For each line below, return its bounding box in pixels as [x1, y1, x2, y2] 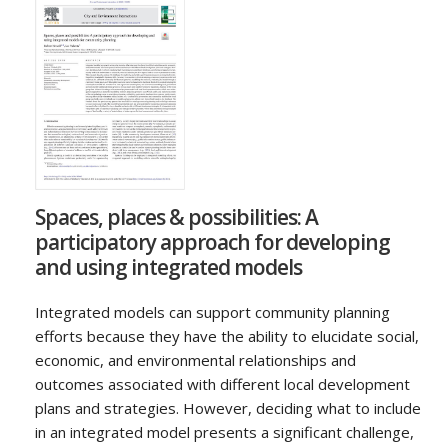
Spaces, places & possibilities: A [35, 203, 318, 232]
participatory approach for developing [35, 228, 390, 257]
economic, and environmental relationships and [35, 350, 356, 371]
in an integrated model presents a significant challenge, [35, 422, 414, 443]
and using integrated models [35, 253, 302, 282]
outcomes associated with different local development [35, 374, 410, 395]
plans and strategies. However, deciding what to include [35, 398, 421, 419]
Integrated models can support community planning [35, 302, 390, 323]
